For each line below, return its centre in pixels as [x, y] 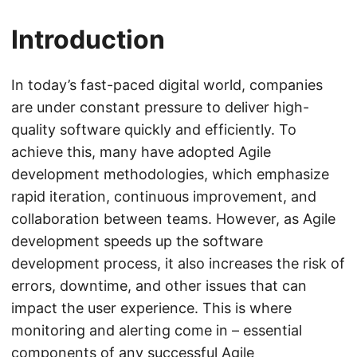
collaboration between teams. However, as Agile [173, 219]
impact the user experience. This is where [151, 308]
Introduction [88, 39]
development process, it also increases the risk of [178, 263]
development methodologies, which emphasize [170, 174]
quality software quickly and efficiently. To [154, 129]
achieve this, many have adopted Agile [141, 152]
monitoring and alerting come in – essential [157, 330]
